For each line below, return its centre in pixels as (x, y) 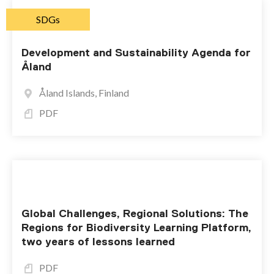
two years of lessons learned (98, 242)
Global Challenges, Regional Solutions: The (135, 213)
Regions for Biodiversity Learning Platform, (136, 228)
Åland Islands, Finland (84, 93)
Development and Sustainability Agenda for (136, 53)
